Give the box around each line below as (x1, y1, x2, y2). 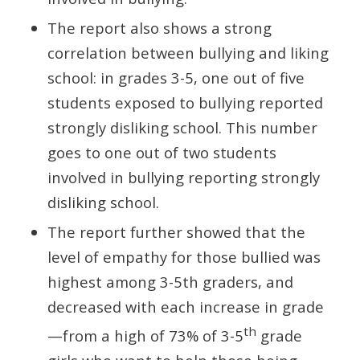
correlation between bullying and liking (47, 43, 329, 63)
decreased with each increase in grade (47, 297, 324, 317)
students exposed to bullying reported (47, 92, 323, 113)
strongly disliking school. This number (47, 117, 317, 138)
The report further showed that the (47, 222, 305, 243)
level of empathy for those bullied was (47, 247, 321, 268)
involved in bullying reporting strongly (47, 167, 320, 188)
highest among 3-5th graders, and (47, 272, 293, 292)
